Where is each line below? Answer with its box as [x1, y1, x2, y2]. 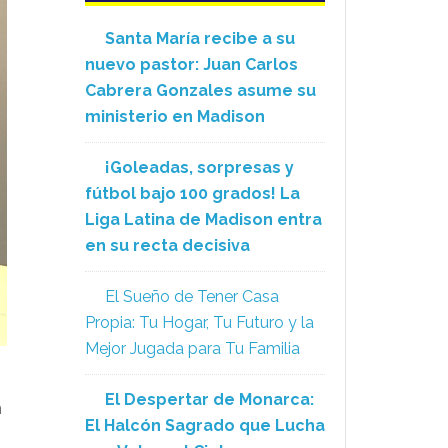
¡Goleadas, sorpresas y [105, 158, 294, 177]
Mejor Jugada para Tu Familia [85, 339, 300, 358]
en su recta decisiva [85, 236, 250, 255]
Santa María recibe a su [105, 29, 295, 48]
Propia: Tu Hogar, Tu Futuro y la [85, 313, 314, 332]
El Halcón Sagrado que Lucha [85, 416, 325, 435]
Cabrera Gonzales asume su [85, 81, 316, 100]
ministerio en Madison [85, 107, 265, 126]
